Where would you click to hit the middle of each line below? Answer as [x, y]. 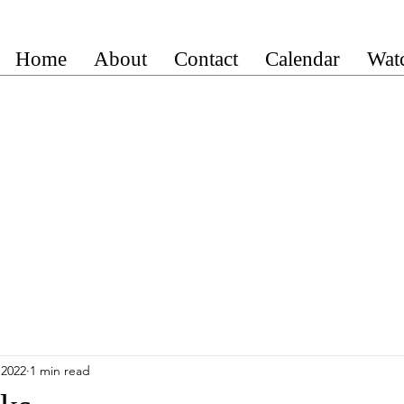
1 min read [60, 370]
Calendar [303, 59]
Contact [206, 59]
